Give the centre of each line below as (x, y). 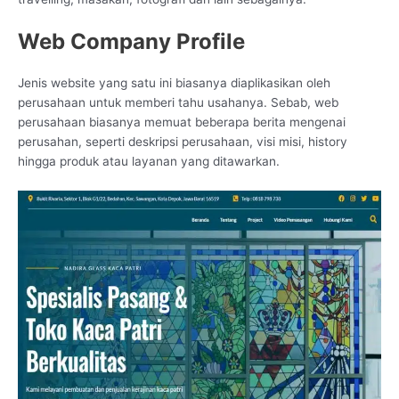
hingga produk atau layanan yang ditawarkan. (149, 162)
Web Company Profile (131, 42)
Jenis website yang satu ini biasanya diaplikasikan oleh (174, 83)
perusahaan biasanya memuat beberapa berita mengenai (182, 122)
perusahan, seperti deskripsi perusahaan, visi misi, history (183, 142)
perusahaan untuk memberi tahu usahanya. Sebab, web (178, 103)
